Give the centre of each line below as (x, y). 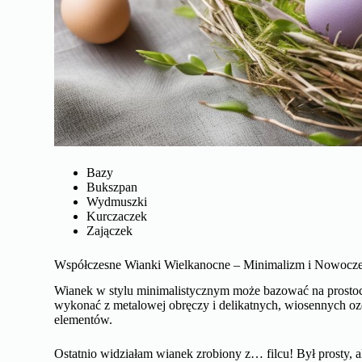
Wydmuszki (117, 201)
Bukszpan (112, 187)
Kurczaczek (117, 216)
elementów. (84, 320)
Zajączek (110, 230)
